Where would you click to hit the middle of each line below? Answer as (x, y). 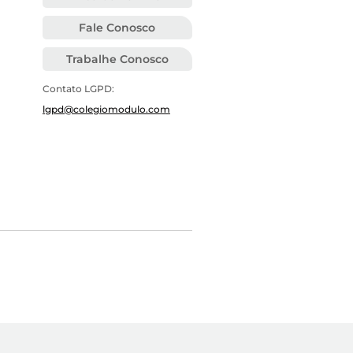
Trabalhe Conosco (117, 59)
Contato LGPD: (79, 89)
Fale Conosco (117, 28)
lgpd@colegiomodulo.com (106, 110)
